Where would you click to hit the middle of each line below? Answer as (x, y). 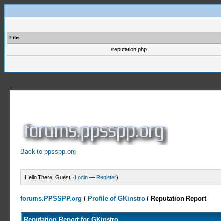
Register (107, 177)
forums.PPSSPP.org (51, 199)
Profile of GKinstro (117, 199)
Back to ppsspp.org (48, 152)
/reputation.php (129, 49)
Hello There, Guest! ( (50, 177)
